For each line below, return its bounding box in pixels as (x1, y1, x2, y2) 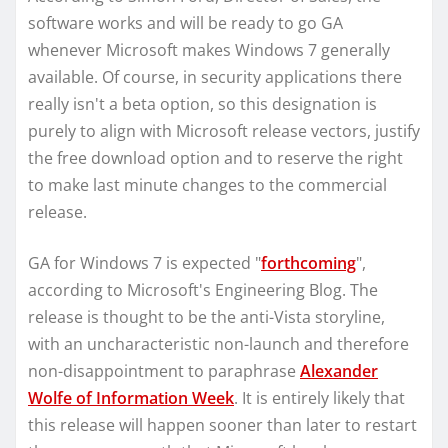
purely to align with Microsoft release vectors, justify (28, 119, 420, 142)
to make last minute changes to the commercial (28, 173, 387, 196)
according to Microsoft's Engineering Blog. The (28, 278, 378, 301)
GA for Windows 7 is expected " (28, 251, 261, 274)
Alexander (300, 359, 378, 382)
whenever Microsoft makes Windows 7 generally (28, 38, 390, 61)
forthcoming (261, 251, 356, 274)
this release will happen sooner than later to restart (28, 413, 417, 436)
